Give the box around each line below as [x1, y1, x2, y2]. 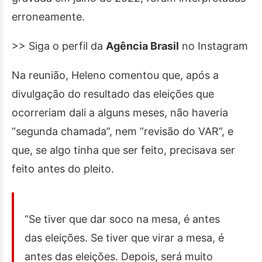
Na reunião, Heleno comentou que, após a [12, 69, 219, 81]
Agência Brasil [106, 40, 179, 52]
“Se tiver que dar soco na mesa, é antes [25, 213, 220, 225]
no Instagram [179, 40, 248, 52]
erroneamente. [12, 11, 88, 23]
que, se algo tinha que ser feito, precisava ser [12, 144, 235, 156]
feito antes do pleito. [12, 163, 114, 175]
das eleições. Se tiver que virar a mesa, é [25, 232, 224, 244]
